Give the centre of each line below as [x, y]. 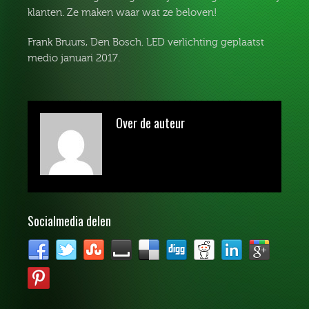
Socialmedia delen [69, 221]
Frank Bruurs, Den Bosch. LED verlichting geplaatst [146, 43]
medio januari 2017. [74, 59]
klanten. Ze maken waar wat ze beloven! [122, 13]
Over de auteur [150, 123]
